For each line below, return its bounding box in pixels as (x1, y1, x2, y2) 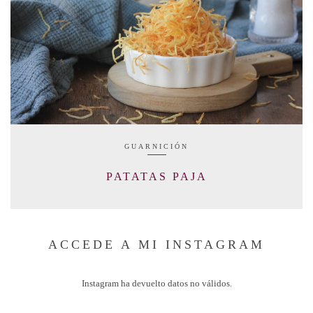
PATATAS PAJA (105, 170, 208, 183)
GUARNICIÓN (124, 143, 189, 151)
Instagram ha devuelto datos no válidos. (81, 277, 232, 289)
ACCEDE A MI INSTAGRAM (48, 237, 265, 252)
